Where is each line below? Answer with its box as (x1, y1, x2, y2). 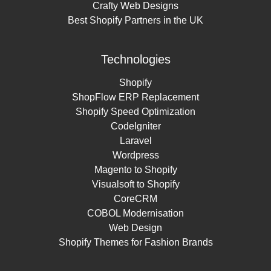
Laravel (119, 135, 152, 146)
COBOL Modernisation (87, 207, 184, 218)
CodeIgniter (110, 120, 161, 131)
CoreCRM (114, 193, 157, 204)
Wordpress (112, 149, 159, 160)
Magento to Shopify (94, 164, 177, 175)
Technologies (100, 53, 171, 67)
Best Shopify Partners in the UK (68, 15, 203, 26)
